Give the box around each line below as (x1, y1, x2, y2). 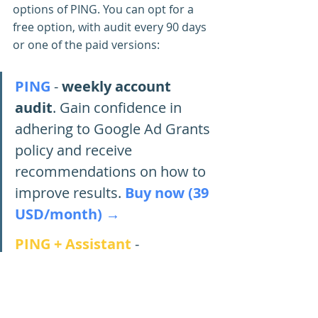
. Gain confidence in (53, 97, 185, 117)
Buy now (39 (125, 182, 212, 202)
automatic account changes (15, 255, 209, 275)
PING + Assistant (15, 234, 131, 253)
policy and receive (15, 140, 136, 160)
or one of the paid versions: (13, 36, 160, 53)
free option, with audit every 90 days (13, 18, 209, 35)
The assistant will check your (15, 276, 206, 296)
